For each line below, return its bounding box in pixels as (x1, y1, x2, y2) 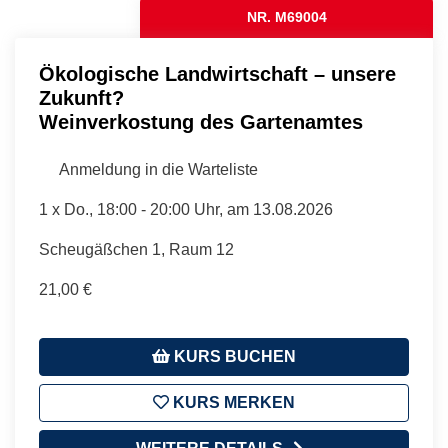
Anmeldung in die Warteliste (56, 160, 258, 178)
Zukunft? (39, 86, 124, 109)
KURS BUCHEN (170, 347, 296, 365)
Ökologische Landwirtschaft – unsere (39, 62, 396, 85)
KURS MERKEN (169, 393, 295, 411)
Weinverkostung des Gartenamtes (39, 110, 363, 133)
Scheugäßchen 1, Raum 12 (39, 240, 234, 258)
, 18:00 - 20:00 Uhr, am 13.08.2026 (89, 200, 333, 218)
